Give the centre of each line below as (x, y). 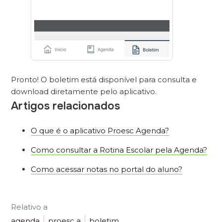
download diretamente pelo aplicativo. (84, 91)
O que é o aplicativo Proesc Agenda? (100, 130)
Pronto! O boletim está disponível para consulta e (104, 79)
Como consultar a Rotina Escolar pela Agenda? (119, 150)
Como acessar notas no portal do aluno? (107, 169)
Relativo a (29, 207)
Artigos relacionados (66, 106)
